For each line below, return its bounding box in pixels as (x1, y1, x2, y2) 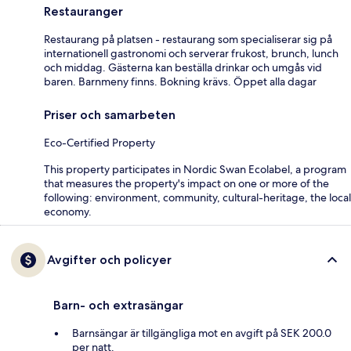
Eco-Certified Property (44, 136, 155, 150)
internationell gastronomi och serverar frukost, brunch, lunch (44, 46, 338, 61)
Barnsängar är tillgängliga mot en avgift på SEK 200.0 (72, 326, 331, 341)
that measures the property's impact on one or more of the (44, 176, 329, 191)
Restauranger (44, 4, 123, 20)
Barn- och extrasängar (53, 298, 183, 313)
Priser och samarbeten (44, 107, 175, 123)
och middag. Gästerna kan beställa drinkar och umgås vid (44, 60, 322, 75)
